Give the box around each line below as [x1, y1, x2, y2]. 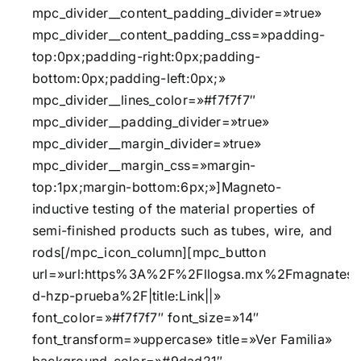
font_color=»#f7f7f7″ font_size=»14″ [32, 309, 259, 326]
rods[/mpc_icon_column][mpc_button [32, 244, 266, 261]
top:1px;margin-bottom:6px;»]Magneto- [32, 179, 282, 196]
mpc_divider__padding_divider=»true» [32, 114, 270, 131]
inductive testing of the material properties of [32, 201, 316, 218]
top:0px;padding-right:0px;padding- [32, 48, 261, 65]
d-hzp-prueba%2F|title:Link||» [32, 288, 221, 305]
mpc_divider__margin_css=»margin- [32, 157, 256, 174]
